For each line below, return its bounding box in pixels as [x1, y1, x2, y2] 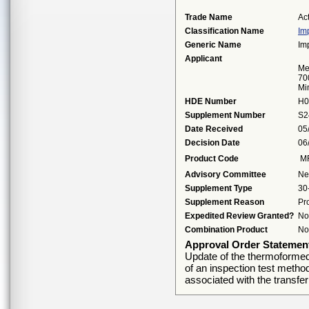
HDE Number [185, 97, 237, 106]
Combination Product [185, 225, 268, 235]
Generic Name [185, 40, 241, 50]
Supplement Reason [185, 197, 264, 207]
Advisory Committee [185, 170, 266, 179]
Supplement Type [185, 183, 252, 193]
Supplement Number [185, 110, 266, 120]
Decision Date [185, 138, 240, 148]
